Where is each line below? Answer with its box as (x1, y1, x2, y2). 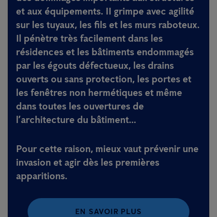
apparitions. (16, 170, 67, 182)
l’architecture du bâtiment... (16, 114, 136, 125)
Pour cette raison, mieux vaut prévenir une (16, 143, 199, 155)
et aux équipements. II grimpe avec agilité (16, 5, 194, 17)
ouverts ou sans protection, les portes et (16, 73, 191, 85)
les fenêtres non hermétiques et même (16, 87, 182, 98)
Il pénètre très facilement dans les (16, 32, 163, 44)
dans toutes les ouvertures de (16, 100, 144, 112)
